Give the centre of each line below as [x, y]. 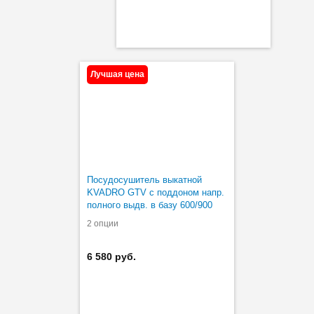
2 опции [103, 223]
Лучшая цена [117, 74]
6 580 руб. [111, 256]
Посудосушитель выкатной [144, 179]
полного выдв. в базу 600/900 [150, 205]
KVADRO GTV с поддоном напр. [156, 192]
